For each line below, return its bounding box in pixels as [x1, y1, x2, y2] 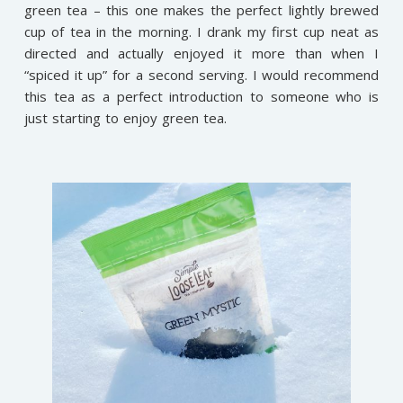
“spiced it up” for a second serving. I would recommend [23, 66, 380, 85]
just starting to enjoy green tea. [23, 109, 227, 128]
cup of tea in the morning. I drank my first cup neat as [23, 22, 380, 41]
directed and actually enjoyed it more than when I [23, 44, 380, 63]
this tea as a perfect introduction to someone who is [23, 87, 380, 106]
